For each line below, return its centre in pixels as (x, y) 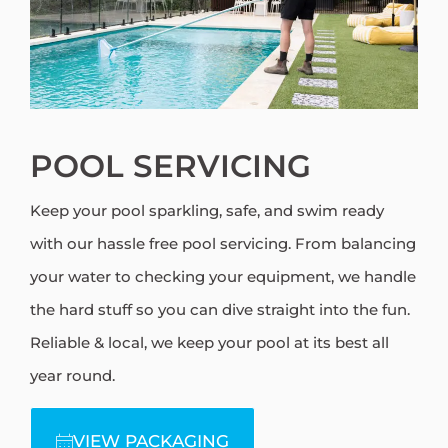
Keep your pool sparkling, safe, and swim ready (207, 211)
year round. (72, 376)
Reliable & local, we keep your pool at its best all (209, 343)
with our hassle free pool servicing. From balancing (223, 244)
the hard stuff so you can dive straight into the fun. (220, 310)
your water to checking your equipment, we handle (223, 277)
